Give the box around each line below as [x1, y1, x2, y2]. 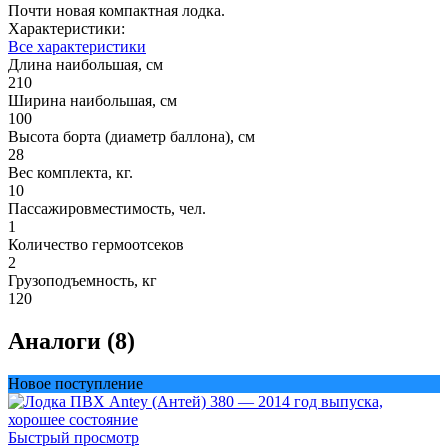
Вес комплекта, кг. [8, 163, 133, 181]
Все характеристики [8, 37, 146, 55]
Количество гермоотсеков [8, 235, 184, 253]
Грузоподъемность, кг [8, 271, 157, 289]
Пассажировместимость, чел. [8, 199, 206, 217]
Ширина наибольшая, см [8, 91, 177, 109]
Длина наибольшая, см [8, 55, 163, 73]
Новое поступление [8, 374, 143, 392]
